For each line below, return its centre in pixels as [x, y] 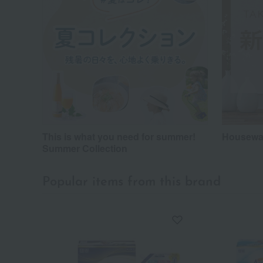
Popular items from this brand [131, 182]
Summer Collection [85, 148]
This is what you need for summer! [119, 136]
